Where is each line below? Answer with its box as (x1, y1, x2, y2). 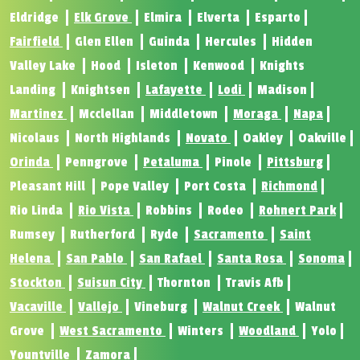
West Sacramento (59, 323, 166, 340)
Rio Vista (78, 202, 133, 219)
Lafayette (145, 82, 206, 99)
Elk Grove (74, 10, 132, 27)
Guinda (149, 34, 193, 51)
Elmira (144, 10, 185, 27)
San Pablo (66, 251, 127, 268)
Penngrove (65, 154, 131, 171)
